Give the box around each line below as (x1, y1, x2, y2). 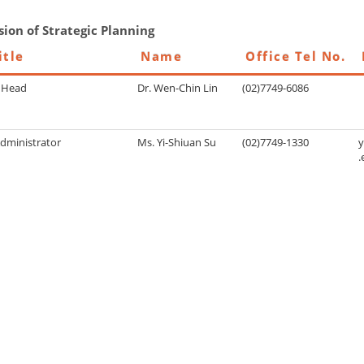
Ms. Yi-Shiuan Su (137, 135, 217, 150)
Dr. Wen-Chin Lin (137, 80, 219, 96)
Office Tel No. (245, 48, 345, 65)
